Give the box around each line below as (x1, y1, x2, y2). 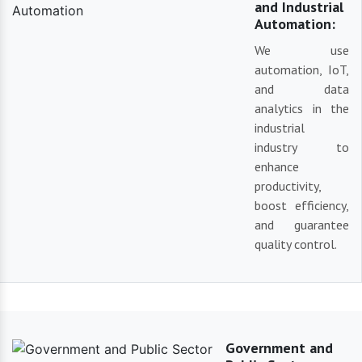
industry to (255, 139, 349, 156)
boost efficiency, (255, 197, 349, 214)
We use (255, 42, 349, 59)
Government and (225, 339, 333, 358)
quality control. (255, 236, 337, 253)
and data (255, 81, 349, 98)
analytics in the (255, 100, 349, 117)
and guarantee (255, 217, 349, 234)
